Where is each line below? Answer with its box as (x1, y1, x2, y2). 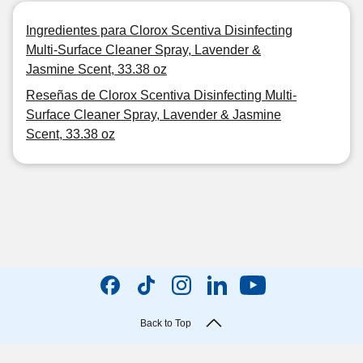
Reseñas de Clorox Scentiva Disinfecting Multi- (26, 88, 297, 102)
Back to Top (139, 318, 191, 329)
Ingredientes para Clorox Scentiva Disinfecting (26, 23, 293, 37)
